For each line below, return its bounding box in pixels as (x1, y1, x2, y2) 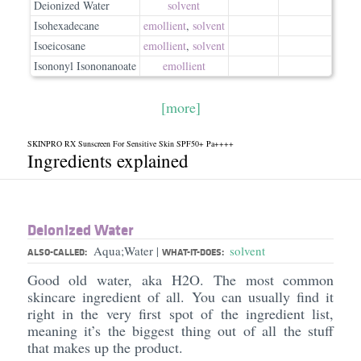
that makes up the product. (27, 338, 188, 357)
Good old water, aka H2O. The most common (27, 270, 334, 289)
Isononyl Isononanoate (33, 58, 136, 73)
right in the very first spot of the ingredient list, (27, 304, 334, 323)
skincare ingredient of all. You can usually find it (27, 287, 334, 306)
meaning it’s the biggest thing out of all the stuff (27, 321, 334, 340)
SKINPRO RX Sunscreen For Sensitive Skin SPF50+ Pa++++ (27, 138, 234, 149)
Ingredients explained (27, 148, 189, 172)
